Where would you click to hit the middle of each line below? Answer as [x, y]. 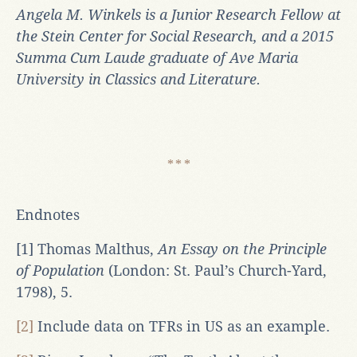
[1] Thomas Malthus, [87, 249]
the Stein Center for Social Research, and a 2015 [175, 36]
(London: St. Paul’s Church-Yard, [216, 270]
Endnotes [48, 214]
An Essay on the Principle [242, 249]
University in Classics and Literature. [138, 79]
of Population [60, 270]
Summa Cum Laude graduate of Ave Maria [157, 57]
